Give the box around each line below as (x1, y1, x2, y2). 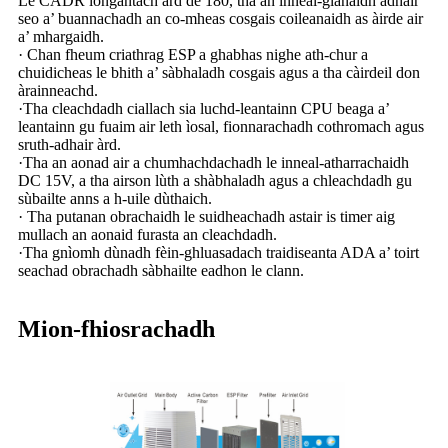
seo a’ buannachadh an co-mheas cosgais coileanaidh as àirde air (18, 9, 423, 27)
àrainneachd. (18, 81, 98, 99)
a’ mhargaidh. (18, 27, 104, 45)
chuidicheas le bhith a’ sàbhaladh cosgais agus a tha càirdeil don (18, 63, 420, 81)
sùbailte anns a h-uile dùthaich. (18, 189, 212, 207)
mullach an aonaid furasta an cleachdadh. (18, 225, 277, 243)
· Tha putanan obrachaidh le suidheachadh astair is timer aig (18, 207, 395, 225)
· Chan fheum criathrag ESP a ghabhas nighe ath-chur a (18, 45, 368, 63)
